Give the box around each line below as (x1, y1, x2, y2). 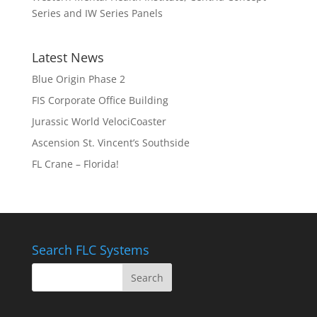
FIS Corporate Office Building (31, 93, 168, 107)
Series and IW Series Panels (31, 6, 163, 20)
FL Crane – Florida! (31, 157, 119, 171)
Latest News (31, 49, 104, 66)
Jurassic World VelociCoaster (31, 115, 166, 128)
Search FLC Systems (31, 241, 149, 258)
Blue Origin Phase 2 (31, 72, 125, 86)
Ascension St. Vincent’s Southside (31, 136, 190, 149)
